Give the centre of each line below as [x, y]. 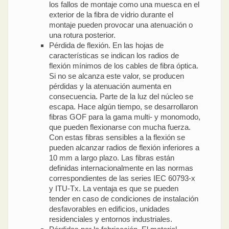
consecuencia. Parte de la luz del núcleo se [121, 96]
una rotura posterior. [82, 35]
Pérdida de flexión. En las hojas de [106, 45]
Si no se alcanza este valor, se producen [117, 76]
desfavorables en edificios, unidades [109, 209]
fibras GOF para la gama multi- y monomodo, [125, 117]
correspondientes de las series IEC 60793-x [122, 178]
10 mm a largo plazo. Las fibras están [112, 157]
